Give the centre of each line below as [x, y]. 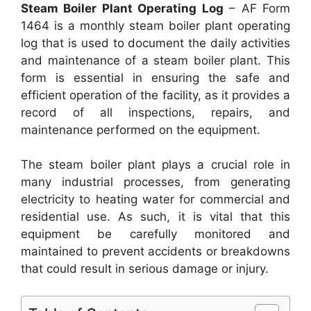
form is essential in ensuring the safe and [155, 77]
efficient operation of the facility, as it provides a [155, 95]
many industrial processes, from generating [155, 182]
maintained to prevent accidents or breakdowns [155, 251]
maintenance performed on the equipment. [141, 129]
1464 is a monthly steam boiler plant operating [155, 25]
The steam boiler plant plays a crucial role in [155, 165]
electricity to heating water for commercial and [155, 199]
